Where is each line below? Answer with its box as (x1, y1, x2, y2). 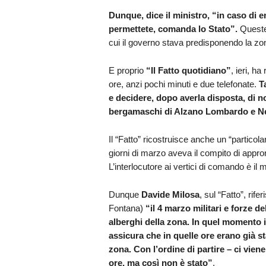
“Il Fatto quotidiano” (145, 65, 231, 75)
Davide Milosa (141, 189, 199, 199)
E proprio (108, 65, 146, 75)
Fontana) (108, 202, 145, 213)
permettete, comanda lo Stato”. (108, 23, 240, 34)
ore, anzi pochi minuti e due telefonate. (108, 78, 259, 89)
